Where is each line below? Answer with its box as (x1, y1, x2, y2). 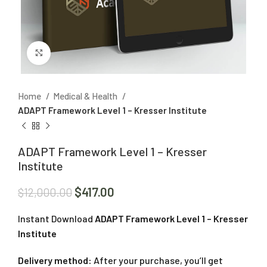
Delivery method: (18, 254, 92, 266)
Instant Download (18, 212, 93, 224)
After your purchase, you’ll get (92, 254, 223, 266)
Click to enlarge (51, 48, 113, 58)
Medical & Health (53, 90, 119, 101)
